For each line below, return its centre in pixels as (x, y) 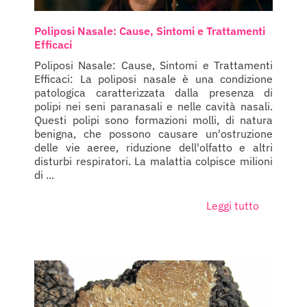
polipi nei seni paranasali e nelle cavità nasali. (153, 107)
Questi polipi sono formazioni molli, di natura (153, 120)
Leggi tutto (233, 206)
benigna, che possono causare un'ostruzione (153, 134)
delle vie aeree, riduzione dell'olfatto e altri (153, 148)
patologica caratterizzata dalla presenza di (153, 93)
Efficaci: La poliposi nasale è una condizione (153, 79)
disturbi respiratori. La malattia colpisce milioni (153, 161)
